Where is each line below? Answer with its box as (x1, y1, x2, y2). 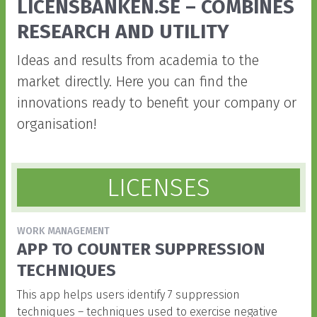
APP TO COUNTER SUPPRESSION (17, 239, 265, 259)
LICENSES (107, 172, 210, 203)
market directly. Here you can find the (17, 73, 248, 90)
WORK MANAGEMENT (17, 225, 110, 237)
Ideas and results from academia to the (17, 52, 259, 69)
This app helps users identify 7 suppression (17, 288, 240, 301)
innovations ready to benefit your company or (17, 94, 296, 111)
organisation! (17, 115, 96, 132)
